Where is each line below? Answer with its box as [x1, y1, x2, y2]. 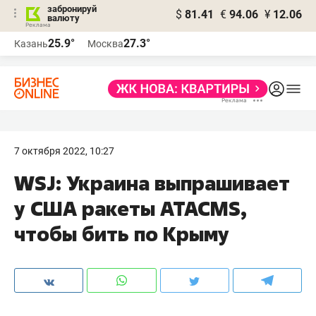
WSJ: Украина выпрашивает [14, 170, 290, 196]
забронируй [47, 4, 97, 14]
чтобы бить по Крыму [14, 221, 229, 247]
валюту [47, 13, 80, 23]
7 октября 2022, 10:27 [14, 145, 114, 157]
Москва [87, 38, 123, 49]
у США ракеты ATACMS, [14, 195, 247, 221]
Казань [14, 38, 48, 49]
